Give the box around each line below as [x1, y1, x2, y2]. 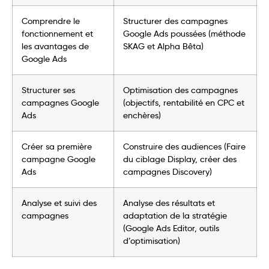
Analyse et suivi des [22, 197, 97, 208]
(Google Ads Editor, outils [123, 222, 219, 234]
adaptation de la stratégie [123, 210, 227, 221]
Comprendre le [22, 15, 80, 26]
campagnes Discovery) [123, 166, 212, 177]
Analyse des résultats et [123, 197, 215, 208]
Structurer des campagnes [123, 15, 228, 26]
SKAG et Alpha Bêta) [123, 40, 204, 52]
